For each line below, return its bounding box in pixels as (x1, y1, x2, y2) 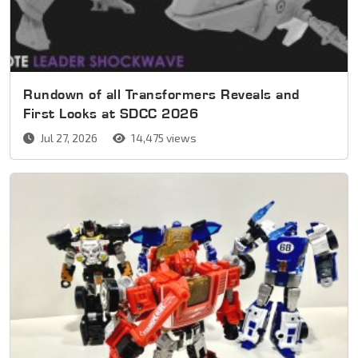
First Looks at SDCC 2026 (23, 105, 198, 122)
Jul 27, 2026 (38, 131, 100, 145)
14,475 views (129, 131, 197, 145)
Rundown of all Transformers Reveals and (23, 86, 300, 103)
